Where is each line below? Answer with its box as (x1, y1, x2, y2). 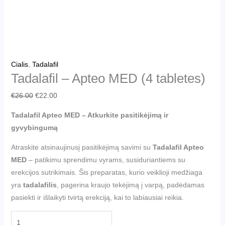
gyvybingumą (11, 123, 58, 132)
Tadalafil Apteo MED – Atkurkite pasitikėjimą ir (11, 110, 168, 119)
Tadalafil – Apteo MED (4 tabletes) (11, 71, 205, 86)
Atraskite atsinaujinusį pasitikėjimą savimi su (11, 143, 153, 151)
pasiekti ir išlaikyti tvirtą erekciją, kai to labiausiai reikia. (11, 193, 184, 201)
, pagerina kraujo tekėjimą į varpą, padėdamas (56, 180, 204, 189)
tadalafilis (23, 180, 57, 189)
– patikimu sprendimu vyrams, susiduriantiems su (26, 155, 185, 164)
